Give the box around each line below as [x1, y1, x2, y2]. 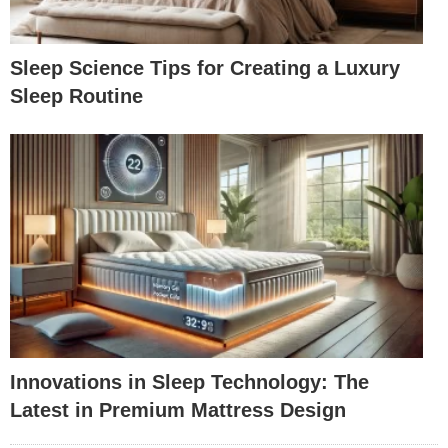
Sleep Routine [10, 84, 143, 107]
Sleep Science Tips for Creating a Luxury [10, 56, 400, 79]
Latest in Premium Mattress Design [10, 399, 346, 422]
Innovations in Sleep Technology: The [10, 371, 369, 394]
